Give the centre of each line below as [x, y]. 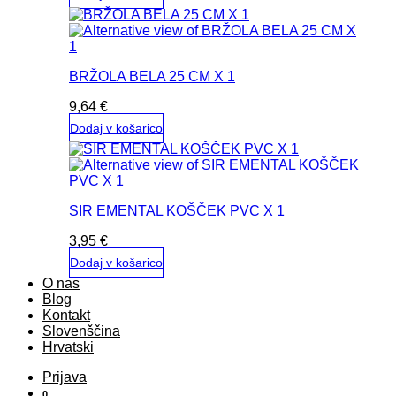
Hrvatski [68, 347]
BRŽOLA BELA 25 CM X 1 [152, 76]
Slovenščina [81, 331]
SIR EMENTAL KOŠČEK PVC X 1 [177, 211]
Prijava [65, 377]
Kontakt [66, 315]
